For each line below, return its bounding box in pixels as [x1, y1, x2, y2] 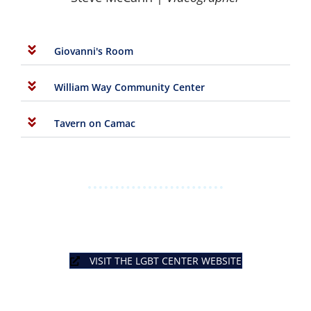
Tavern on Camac [54, 117, 135, 131]
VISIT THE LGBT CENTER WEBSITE [89, 254, 242, 268]
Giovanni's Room [54, 44, 133, 58]
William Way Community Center [54, 81, 205, 94]
